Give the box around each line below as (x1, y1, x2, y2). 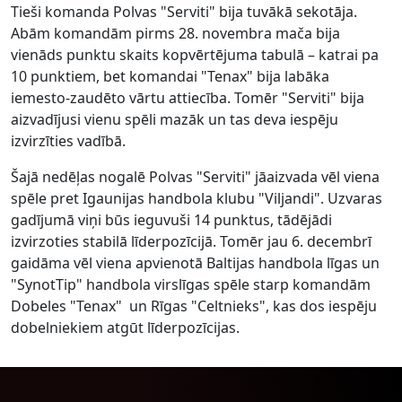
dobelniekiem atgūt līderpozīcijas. (11, 317, 240, 337)
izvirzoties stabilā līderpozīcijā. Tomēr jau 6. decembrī (11, 231, 371, 251)
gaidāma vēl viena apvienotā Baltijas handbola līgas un (11, 252, 380, 273)
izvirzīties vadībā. (11, 130, 126, 151)
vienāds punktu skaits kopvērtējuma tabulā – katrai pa (11, 44, 379, 65)
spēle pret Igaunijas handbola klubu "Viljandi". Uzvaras (11, 188, 382, 208)
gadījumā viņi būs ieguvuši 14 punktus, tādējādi (11, 209, 332, 230)
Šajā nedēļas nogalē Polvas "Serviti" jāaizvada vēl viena (11, 166, 380, 187)
